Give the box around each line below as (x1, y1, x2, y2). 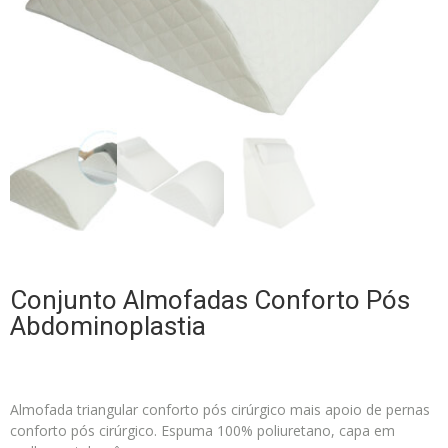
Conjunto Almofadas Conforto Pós (10, 285, 410, 316)
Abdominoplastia (10, 311, 206, 342)
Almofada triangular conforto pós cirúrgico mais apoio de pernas (10, 400, 430, 420)
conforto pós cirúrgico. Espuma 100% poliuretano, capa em (10, 421, 395, 441)
